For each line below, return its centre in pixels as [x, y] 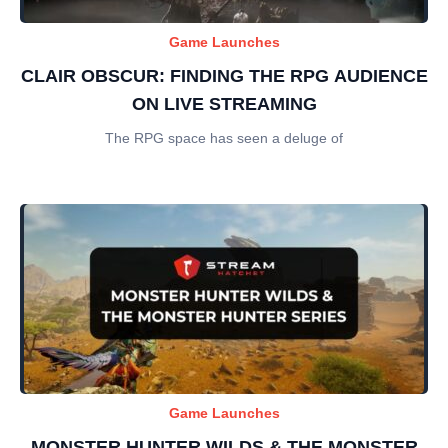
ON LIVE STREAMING [224, 104]
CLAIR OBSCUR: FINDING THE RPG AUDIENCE [224, 76]
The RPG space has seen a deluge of [224, 138]
